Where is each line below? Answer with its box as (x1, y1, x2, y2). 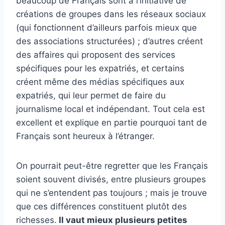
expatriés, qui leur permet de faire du (16, 90, 166, 101)
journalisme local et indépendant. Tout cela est (16, 104, 205, 115)
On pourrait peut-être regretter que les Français (16, 161, 208, 171)
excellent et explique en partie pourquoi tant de (16, 118, 207, 128)
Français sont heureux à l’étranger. (16, 131, 155, 142)
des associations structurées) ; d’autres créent (16, 36, 203, 47)
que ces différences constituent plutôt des (16, 201, 187, 212)
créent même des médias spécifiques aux (16, 77, 184, 87)
